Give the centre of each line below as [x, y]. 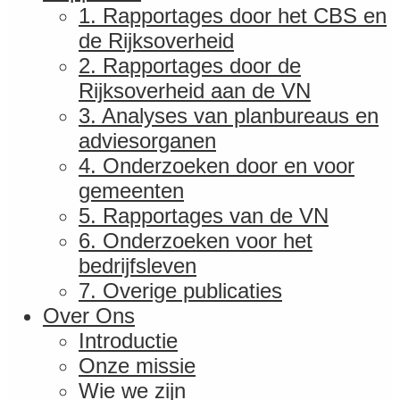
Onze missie [137, 366]
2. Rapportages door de [190, 66]
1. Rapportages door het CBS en [233, 16]
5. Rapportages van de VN [204, 216]
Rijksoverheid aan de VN [195, 91]
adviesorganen [147, 141]
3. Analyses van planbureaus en [229, 116]
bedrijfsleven [137, 266]
